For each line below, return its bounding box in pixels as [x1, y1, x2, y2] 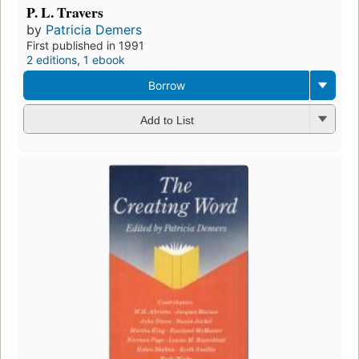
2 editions [26, 53, 77, 67]
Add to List [139, 113, 194, 127]
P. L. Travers [26, 2, 103, 23]
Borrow [147, 79, 185, 93]
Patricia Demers [46, 22, 142, 38]
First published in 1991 [26, 38, 144, 53]
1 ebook [83, 53, 125, 67]
